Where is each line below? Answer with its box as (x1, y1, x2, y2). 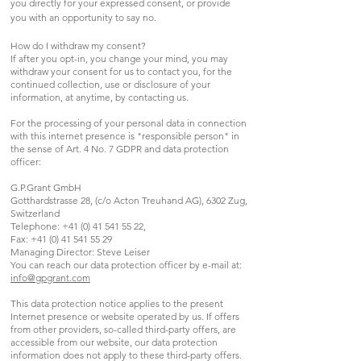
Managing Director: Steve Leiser (10, 245, 150, 258)
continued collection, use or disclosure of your (10, 77, 210, 90)
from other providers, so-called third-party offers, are (10, 322, 236, 335)
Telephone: (10, 219, 62, 232)
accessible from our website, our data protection (10, 335, 218, 348)
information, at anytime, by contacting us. (10, 90, 189, 103)
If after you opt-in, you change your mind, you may (10, 52, 228, 64)
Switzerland (10, 206, 60, 219)
